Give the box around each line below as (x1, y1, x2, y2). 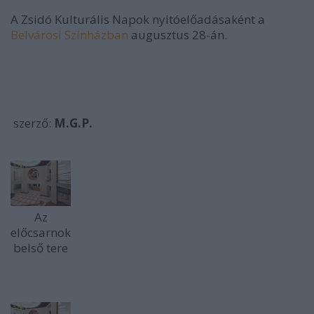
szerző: (11, 115, 54, 131)
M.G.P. (54, 115, 93, 131)
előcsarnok (11, 224, 71, 240)
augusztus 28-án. (131, 27, 227, 43)
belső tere (13, 240, 68, 256)
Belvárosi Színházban (11, 27, 131, 43)
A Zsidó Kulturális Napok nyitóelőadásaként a (11, 11, 265, 27)
